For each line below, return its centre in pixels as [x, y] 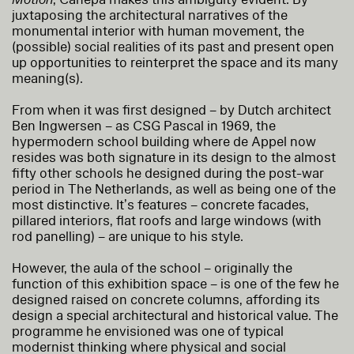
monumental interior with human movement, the [158, 31]
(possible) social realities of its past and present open [173, 47]
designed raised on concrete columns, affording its [166, 299]
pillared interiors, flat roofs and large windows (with [167, 220]
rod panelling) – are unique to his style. [128, 236]
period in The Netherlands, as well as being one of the [174, 189]
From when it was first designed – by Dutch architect [171, 110]
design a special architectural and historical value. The [175, 315]
